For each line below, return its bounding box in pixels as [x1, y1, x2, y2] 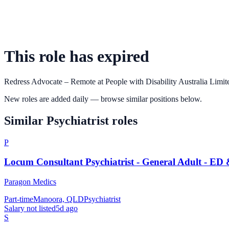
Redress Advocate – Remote [4, 77, 96, 86]
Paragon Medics [4, 177, 56, 187]
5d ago [56, 204, 78, 213]
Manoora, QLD [33, 195, 84, 204]
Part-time [4, 195, 33, 204]
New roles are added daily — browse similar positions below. [4, 94, 202, 103]
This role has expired [4, 47, 149, 66]
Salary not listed [4, 204, 56, 213]
